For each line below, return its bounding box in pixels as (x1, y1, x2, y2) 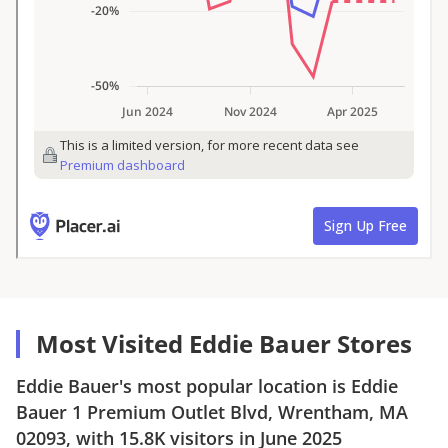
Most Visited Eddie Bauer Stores (36, 326, 412, 360)
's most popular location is (119, 373, 351, 398)
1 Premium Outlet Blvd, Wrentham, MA (72, 399, 408, 424)
